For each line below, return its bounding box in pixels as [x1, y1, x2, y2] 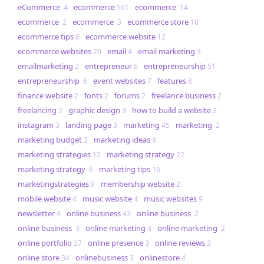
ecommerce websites [18, 46, 91, 57]
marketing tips [99, 164, 150, 175]
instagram [18, 120, 54, 131]
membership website [101, 179, 174, 190]
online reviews [155, 237, 205, 249]
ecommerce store [127, 16, 189, 28]
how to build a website [132, 105, 211, 116]
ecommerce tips [18, 31, 74, 42]
